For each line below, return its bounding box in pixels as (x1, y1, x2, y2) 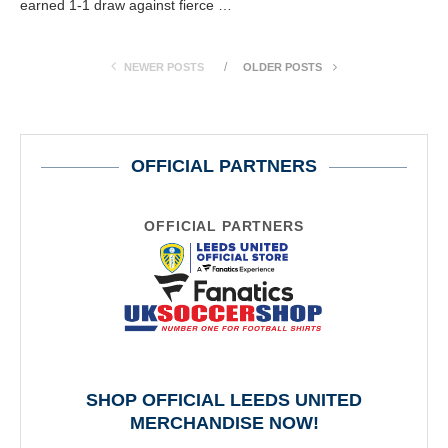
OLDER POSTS (243, 61, 325, 73)
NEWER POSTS (124, 61, 204, 73)
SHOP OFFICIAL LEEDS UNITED (86, 389, 362, 410)
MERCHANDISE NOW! (129, 412, 319, 433)
